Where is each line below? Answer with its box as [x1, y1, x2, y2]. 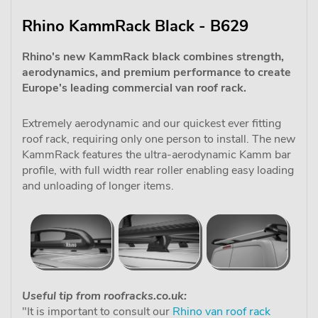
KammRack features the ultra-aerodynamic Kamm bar [22, 147, 291, 163]
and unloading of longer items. [22, 178, 174, 194]
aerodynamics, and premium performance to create [22, 65, 291, 80]
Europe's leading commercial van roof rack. [22, 80, 246, 96]
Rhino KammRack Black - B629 [22, 16, 248, 37]
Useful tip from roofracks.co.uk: [22, 287, 187, 304]
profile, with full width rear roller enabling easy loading [22, 163, 294, 178]
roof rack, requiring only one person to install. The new [22, 131, 295, 147]
